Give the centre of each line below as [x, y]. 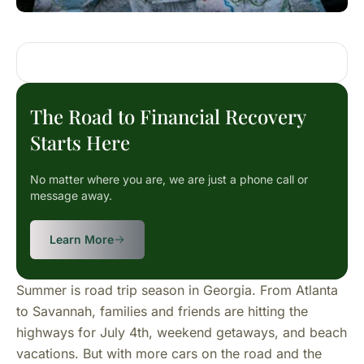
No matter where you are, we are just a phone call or [169, 179]
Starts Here [80, 142]
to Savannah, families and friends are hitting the [162, 311]
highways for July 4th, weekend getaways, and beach [182, 332]
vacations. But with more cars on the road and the [169, 353]
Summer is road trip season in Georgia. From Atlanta [177, 290]
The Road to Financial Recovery [168, 116]
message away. [71, 195]
